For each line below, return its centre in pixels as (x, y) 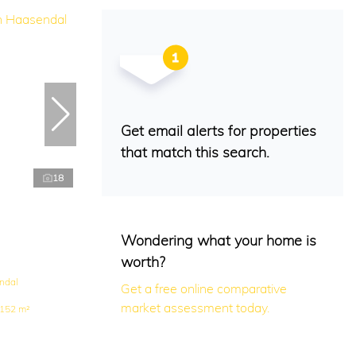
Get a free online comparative (204, 289)
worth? (143, 262)
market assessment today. (195, 308)
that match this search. (195, 153)
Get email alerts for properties (219, 131)
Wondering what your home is (219, 241)
